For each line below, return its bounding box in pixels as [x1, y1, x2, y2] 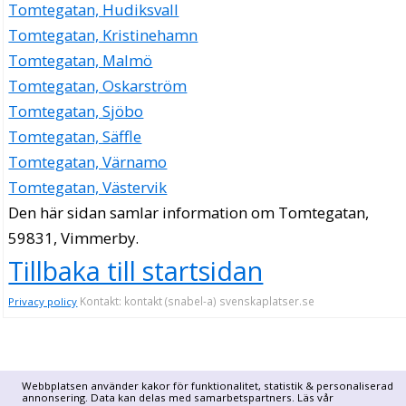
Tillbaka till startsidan [8, 252, 264, 288]
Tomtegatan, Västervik [8, 176, 168, 198]
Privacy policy [8, 294, 78, 308]
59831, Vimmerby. [8, 227, 140, 248]
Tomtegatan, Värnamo [8, 150, 168, 172]
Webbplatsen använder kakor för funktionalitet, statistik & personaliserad [21, 379, 393, 392]
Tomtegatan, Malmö [8, 49, 153, 71]
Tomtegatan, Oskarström [8, 74, 188, 96]
